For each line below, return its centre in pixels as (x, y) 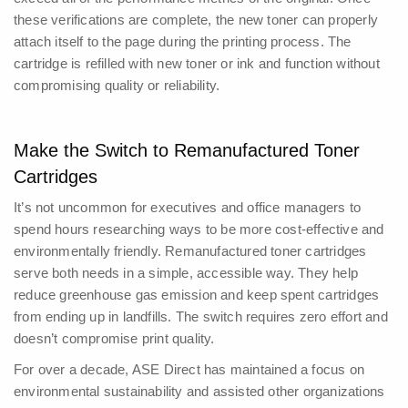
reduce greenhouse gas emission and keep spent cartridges (197, 295)
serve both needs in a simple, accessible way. (156, 273)
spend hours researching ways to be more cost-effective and (199, 229)
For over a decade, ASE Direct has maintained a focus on (189, 370)
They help (328, 273)
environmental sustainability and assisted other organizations (199, 392)
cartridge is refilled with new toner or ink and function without (197, 64)
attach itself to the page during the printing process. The (183, 42)
